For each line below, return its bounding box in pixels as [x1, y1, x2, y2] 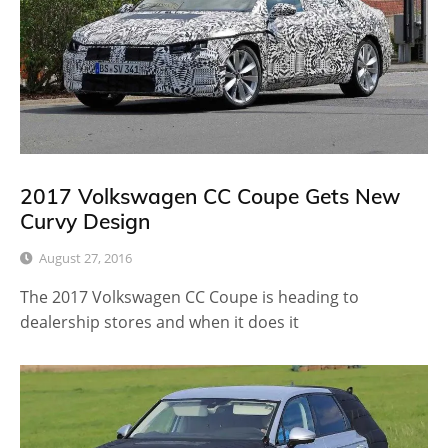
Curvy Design [20, 207, 150, 234]
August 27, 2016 [39, 249, 132, 268]
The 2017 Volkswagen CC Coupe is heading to [20, 286, 359, 309]
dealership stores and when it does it [20, 311, 299, 334]
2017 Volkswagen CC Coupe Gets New [20, 182, 400, 209]
